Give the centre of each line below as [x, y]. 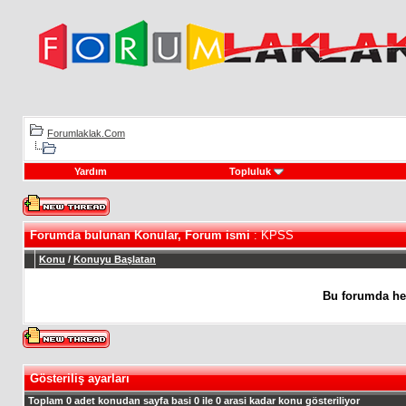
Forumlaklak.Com [86, 133]
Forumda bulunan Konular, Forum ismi [140, 235]
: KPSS [272, 235]
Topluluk [250, 171]
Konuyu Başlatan [115, 259]
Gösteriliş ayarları [80, 378]
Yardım [91, 171]
